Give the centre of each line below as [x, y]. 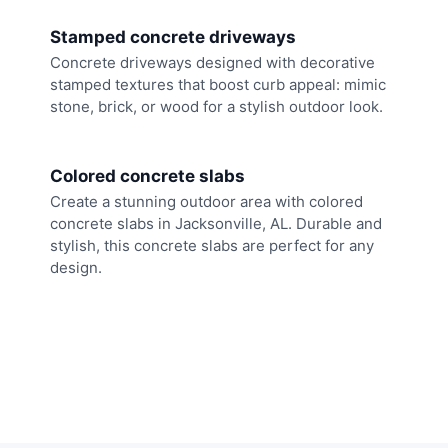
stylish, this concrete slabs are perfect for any [212, 245]
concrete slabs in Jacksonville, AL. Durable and [216, 223]
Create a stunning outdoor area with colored [206, 201]
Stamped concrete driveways [173, 37]
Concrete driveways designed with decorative [212, 63]
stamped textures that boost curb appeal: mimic [218, 85]
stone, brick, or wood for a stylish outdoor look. [216, 107]
